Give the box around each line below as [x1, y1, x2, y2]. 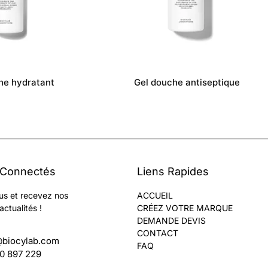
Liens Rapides [136, 165, 209, 178]
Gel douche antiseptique [133, 77, 240, 88]
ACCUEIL [136, 190, 173, 200]
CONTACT [136, 228, 178, 238]
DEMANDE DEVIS [136, 215, 206, 226]
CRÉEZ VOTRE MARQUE [136, 203, 233, 213]
